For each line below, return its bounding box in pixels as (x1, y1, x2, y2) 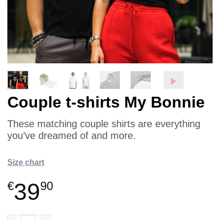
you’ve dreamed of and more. (7, 130, 136, 141)
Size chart (7, 158, 44, 166)
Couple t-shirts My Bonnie (7, 93, 205, 111)
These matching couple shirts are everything (7, 118, 200, 129)
